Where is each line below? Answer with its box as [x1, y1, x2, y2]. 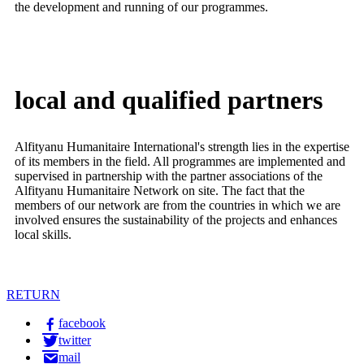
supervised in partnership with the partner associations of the [15, 169, 323, 184]
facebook [58, 316, 106, 331]
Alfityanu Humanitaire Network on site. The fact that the [15, 184, 305, 198]
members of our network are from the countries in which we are [15, 198, 340, 213]
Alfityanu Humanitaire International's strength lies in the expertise [15, 140, 349, 154]
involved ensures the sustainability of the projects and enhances [15, 213, 337, 227]
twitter [58, 333, 91, 348]
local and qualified [15, 85, 221, 115]
